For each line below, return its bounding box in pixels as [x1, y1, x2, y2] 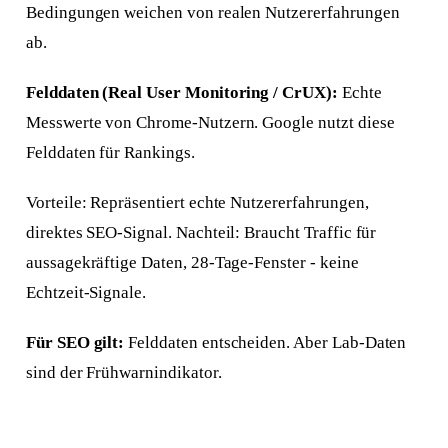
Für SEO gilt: [25, 333, 125, 353]
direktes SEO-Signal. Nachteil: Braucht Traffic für [25, 223, 377, 243]
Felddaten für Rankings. [25, 143, 195, 163]
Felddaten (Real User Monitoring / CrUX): [25, 83, 338, 103]
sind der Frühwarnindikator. [25, 363, 222, 383]
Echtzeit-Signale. [25, 283, 147, 303]
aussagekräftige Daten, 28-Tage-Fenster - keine [25, 253, 359, 273]
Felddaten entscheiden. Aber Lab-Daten [124, 333, 407, 353]
